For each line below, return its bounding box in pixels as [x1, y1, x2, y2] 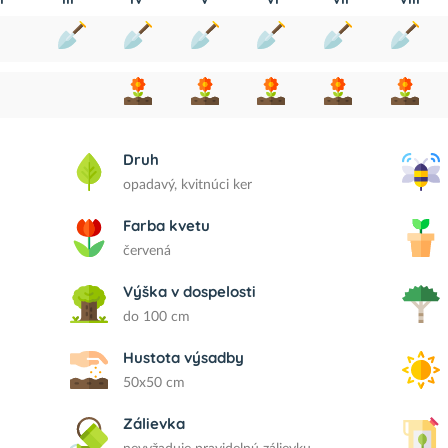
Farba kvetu [123, 216, 211, 235]
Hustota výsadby [123, 348, 245, 367]
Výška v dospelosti [123, 282, 257, 301]
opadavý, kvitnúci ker [123, 178, 253, 192]
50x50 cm [123, 376, 186, 390]
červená [123, 244, 172, 258]
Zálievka [123, 414, 186, 433]
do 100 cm [123, 310, 191, 324]
